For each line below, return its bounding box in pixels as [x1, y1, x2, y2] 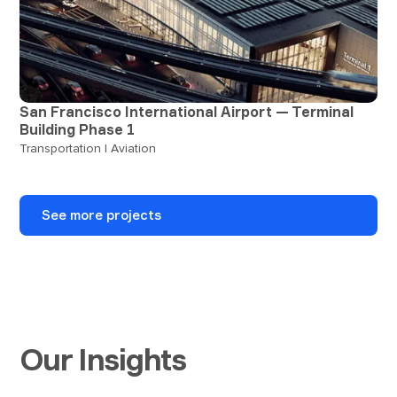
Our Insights [19, 340, 186, 378]
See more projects [42, 206, 162, 223]
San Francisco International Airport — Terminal [19, 102, 354, 121]
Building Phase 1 [19, 120, 136, 138]
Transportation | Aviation [19, 140, 157, 156]
